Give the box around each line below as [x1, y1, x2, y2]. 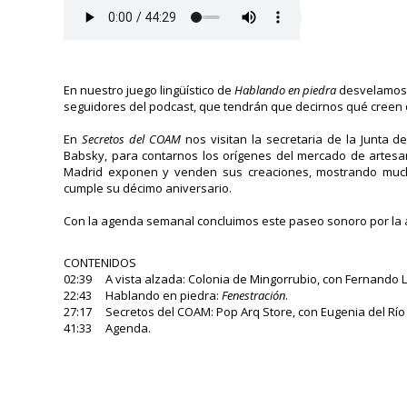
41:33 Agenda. [64, 320, 151, 336]
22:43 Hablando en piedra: [64, 287, 222, 303]
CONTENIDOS [64, 254, 136, 271]
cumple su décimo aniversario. [64, 180, 232, 196]
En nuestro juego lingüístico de [64, 82, 235, 98]
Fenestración [222, 287, 285, 303]
